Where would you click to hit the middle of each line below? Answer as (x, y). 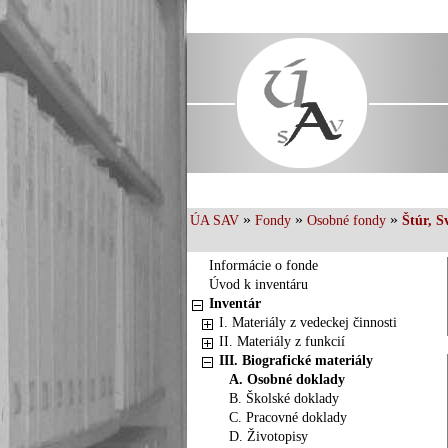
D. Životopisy (268, 436)
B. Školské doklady (284, 398)
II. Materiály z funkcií (282, 341)
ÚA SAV (214, 220)
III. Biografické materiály (296, 360)
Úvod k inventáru (258, 284)
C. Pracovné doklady (288, 417)
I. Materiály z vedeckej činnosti (308, 322)
